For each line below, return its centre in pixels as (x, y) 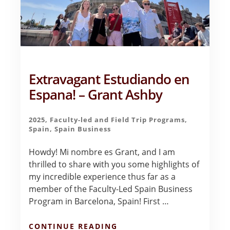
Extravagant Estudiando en (109, 79)
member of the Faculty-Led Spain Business (111, 189)
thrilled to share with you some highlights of (114, 164)
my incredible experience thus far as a (102, 176)
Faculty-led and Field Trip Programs (118, 119)
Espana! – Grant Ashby (96, 94)
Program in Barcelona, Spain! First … (99, 201)
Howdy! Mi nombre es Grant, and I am (102, 152)
